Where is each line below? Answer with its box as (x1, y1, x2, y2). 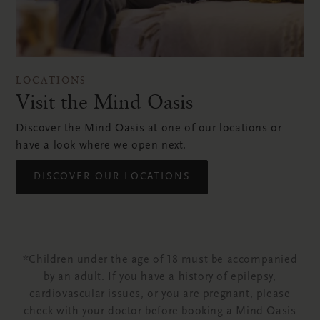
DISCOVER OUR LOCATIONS (34, 172, 191, 182)
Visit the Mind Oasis (16, 89, 194, 114)
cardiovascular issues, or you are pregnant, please (29, 289, 291, 300)
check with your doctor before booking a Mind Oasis (24, 306, 296, 317)
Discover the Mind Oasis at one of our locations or (16, 123, 282, 134)
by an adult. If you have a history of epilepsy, (44, 271, 276, 283)
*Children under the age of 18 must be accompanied (22, 254, 298, 266)
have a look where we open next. (16, 140, 186, 151)
